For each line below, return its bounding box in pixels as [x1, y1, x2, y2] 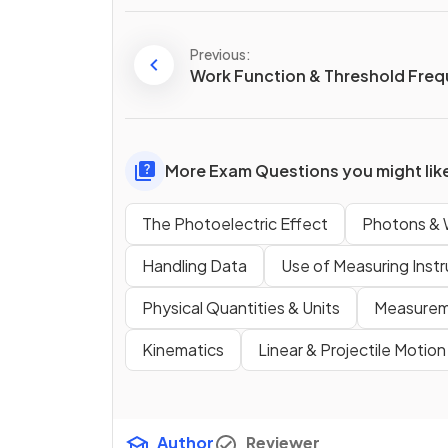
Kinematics [142, 339, 224, 361]
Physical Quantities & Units [142, 297, 340, 319]
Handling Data [142, 255, 247, 277]
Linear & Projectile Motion [258, 339, 446, 361]
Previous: [190, 44, 251, 63]
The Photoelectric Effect [142, 213, 328, 235]
